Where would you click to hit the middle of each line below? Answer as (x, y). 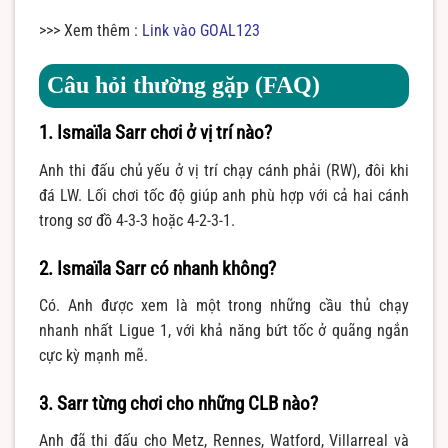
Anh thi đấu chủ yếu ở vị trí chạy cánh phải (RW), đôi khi (224, 170)
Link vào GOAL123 (201, 31)
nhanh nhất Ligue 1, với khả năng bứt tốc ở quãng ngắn (224, 331)
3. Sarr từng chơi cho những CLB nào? (178, 403)
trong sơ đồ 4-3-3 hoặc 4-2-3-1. (137, 220)
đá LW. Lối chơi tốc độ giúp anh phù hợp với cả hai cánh (224, 195)
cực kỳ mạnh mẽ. (93, 356)
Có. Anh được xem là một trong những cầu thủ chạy (224, 306)
